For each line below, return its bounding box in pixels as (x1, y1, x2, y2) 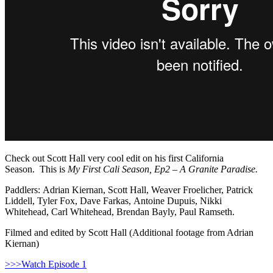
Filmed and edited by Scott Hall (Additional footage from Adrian (5, 227, 253, 238)
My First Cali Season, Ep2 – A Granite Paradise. (68, 163, 258, 174)
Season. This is (5, 163, 68, 174)
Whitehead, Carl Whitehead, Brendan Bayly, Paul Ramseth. (5, 206, 235, 217)
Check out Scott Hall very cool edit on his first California (5, 152, 224, 163)
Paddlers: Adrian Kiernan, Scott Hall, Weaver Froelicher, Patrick (5, 184, 253, 195)
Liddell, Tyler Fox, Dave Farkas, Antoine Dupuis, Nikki (5, 195, 222, 206)
